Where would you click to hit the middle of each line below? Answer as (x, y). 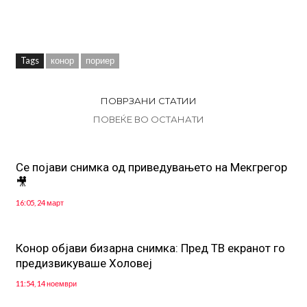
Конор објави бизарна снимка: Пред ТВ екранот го (150, 248)
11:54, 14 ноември (46, 284)
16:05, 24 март (39, 203)
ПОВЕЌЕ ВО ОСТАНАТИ (148, 120)
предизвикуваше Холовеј (84, 263)
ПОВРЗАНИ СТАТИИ (148, 101)
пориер (100, 61)
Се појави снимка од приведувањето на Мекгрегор (151, 168)
